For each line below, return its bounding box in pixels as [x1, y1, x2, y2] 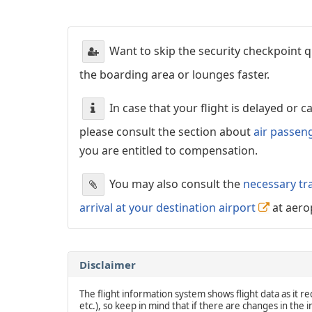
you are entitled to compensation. [79, 142, 258, 158]
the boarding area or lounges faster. [79, 66, 270, 82]
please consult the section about [79, 123, 253, 139]
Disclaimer [79, 257, 136, 272]
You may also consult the [107, 175, 243, 192]
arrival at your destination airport [79, 199, 256, 215]
